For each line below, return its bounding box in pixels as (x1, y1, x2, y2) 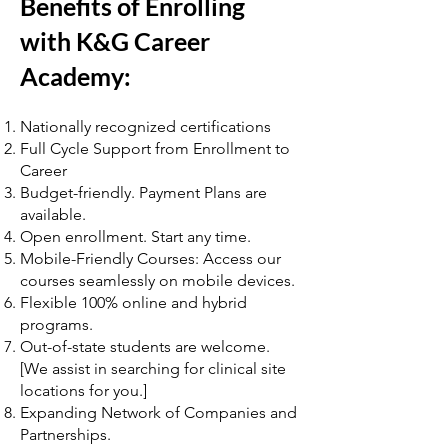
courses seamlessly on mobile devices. (20, 271, 295, 290)
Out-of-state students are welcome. (20, 337, 270, 356)
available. (20, 205, 86, 224)
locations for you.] (20, 381, 147, 400)
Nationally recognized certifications (20, 117, 271, 136)
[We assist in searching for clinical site (20, 359, 286, 378)
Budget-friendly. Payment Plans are (20, 183, 267, 202)
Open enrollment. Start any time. (20, 227, 251, 246)
